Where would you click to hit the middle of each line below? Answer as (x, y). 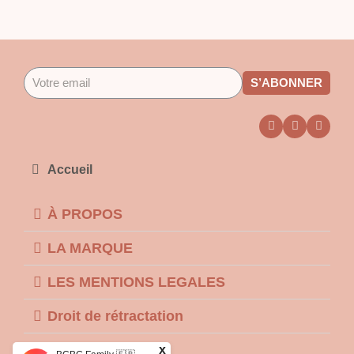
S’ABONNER (286, 83)
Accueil (70, 169)
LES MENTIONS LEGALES (136, 282)
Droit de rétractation (115, 316)
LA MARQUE (90, 248)
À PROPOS (85, 214)
